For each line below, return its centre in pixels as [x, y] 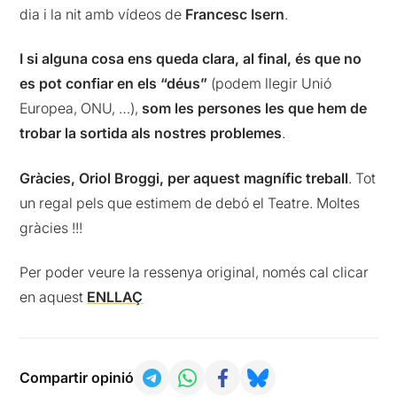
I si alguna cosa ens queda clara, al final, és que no [191, 59]
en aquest [54, 297]
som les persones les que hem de [255, 109]
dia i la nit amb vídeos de [103, 14]
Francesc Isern [235, 14]
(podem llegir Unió [270, 84]
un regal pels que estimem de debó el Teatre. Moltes [190, 202]
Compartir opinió [77, 378]
